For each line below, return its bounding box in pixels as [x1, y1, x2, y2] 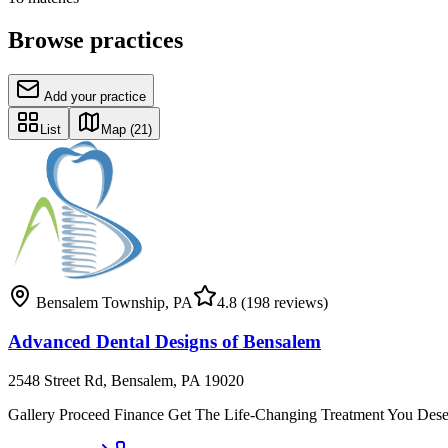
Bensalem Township [36, 294, 165, 312]
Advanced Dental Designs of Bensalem [8, 330, 321, 352]
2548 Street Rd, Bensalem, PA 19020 [8, 371, 244, 389]
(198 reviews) [237, 294, 328, 312]
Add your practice [44, 89, 146, 105]
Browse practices [8, 27, 183, 54]
